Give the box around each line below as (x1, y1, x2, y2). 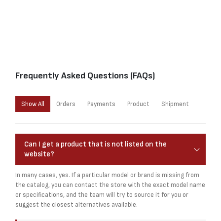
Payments (87, 100, 115, 109)
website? (24, 149, 54, 159)
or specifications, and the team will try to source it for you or (15, 190, 188, 199)
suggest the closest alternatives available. (15, 200, 138, 209)
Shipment (161, 100, 189, 109)
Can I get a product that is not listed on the (24, 139, 167, 149)
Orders (56, 100, 75, 109)
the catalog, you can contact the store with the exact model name (15, 181, 205, 189)
